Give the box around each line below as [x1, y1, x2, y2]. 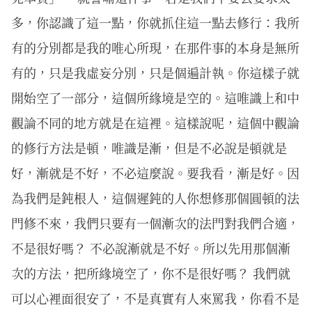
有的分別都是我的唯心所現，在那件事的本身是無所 [11, 38, 299, 56]
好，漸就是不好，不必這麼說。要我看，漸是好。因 [11, 163, 299, 182]
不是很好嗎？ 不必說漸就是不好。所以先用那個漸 [11, 238, 290, 257]
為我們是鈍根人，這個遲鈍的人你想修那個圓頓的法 [11, 188, 299, 207]
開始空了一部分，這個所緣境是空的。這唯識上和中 [11, 88, 299, 107]
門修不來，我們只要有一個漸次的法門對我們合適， [11, 213, 299, 232]
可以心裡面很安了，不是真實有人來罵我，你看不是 [11, 288, 299, 307]
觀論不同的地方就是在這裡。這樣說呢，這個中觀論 [11, 113, 299, 132]
